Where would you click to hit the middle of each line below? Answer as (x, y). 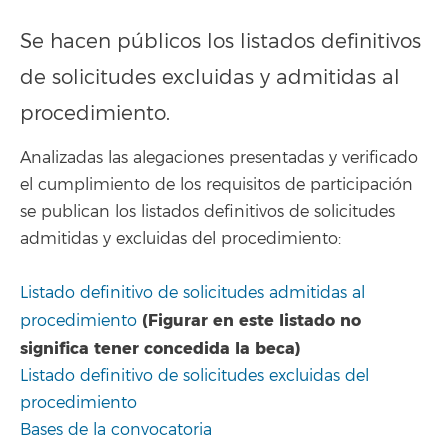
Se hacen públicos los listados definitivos (220, 41)
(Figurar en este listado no (251, 320)
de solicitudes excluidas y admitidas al (210, 77)
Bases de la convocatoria (116, 430)
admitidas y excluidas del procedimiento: (180, 239)
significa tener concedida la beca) (160, 348)
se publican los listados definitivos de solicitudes (207, 212)
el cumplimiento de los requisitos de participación (216, 185)
